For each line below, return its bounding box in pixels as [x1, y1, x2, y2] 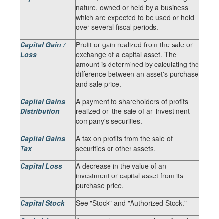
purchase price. [76, 180, 124, 190]
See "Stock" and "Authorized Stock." [76, 198, 187, 208]
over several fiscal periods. [76, 22, 158, 32]
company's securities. [76, 116, 142, 126]
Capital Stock [20, 198, 65, 208]
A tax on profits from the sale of [76, 133, 173, 143]
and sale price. [76, 79, 121, 88]
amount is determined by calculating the [76, 59, 199, 69]
